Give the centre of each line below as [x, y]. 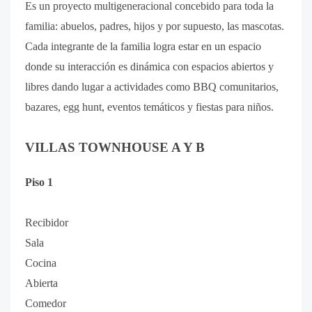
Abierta [41, 283]
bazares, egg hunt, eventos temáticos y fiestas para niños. [149, 107]
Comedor [46, 303]
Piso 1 [39, 182]
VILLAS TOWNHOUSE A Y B [115, 147]
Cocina [41, 263]
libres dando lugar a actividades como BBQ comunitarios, [152, 87]
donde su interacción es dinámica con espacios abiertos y [149, 67]
